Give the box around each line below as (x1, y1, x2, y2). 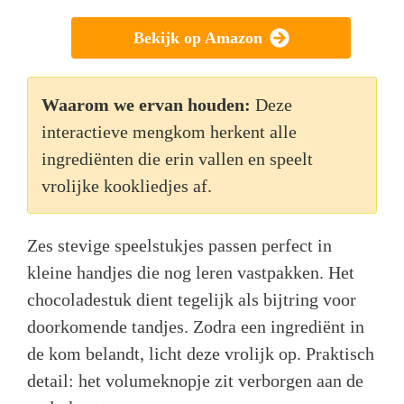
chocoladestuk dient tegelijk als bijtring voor (27, 289, 356, 310)
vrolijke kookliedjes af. (41, 176, 212, 197)
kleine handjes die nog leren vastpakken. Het (27, 262, 354, 283)
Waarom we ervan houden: (41, 95, 251, 115)
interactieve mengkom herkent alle (41, 122, 297, 142)
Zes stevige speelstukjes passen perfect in (27, 235, 332, 256)
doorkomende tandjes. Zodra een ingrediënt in (27, 317, 364, 337)
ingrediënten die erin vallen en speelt (41, 149, 313, 170)
